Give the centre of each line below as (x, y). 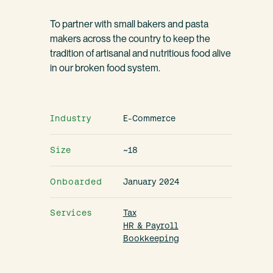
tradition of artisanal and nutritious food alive (141, 54)
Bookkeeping (151, 239)
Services (71, 213)
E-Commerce (149, 118)
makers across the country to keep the (130, 39)
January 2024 (151, 181)
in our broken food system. (105, 68)
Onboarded (76, 181)
